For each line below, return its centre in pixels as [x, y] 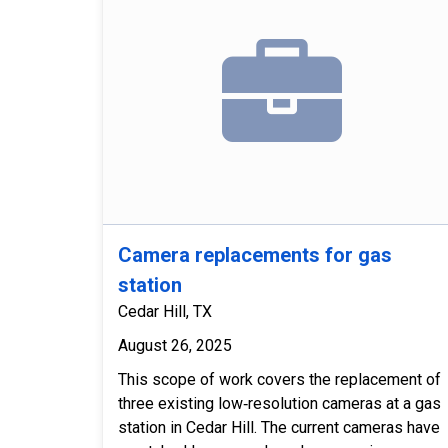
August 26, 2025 [175, 346]
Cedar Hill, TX [165, 312]
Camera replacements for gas [255, 255]
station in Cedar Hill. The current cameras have [279, 428]
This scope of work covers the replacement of [279, 380]
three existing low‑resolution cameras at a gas [279, 404]
